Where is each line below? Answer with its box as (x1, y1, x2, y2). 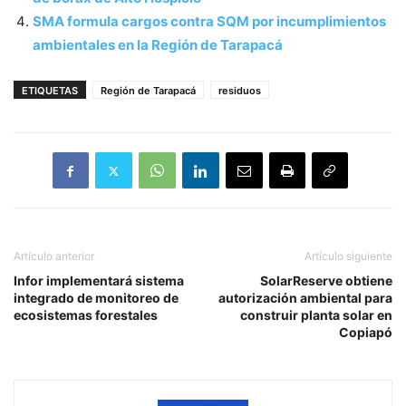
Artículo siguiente (304, 249, 392, 264)
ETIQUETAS (22, 84, 78, 98)
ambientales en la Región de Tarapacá (33, 36, 283, 54)
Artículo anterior (14, 249, 94, 264)
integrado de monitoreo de (14, 290, 179, 306)
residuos (218, 84, 261, 98)
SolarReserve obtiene (260, 273, 392, 289)
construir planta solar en (240, 307, 392, 324)
